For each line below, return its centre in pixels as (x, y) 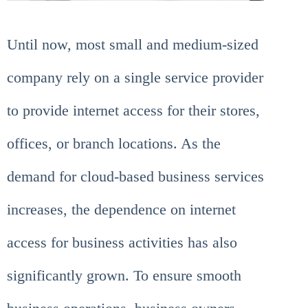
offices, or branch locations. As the (114, 143)
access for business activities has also (122, 242)
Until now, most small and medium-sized (133, 44)
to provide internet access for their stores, (133, 110)
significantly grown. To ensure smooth (124, 275)
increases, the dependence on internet (121, 209)
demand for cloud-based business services (135, 176)
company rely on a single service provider (135, 77)
